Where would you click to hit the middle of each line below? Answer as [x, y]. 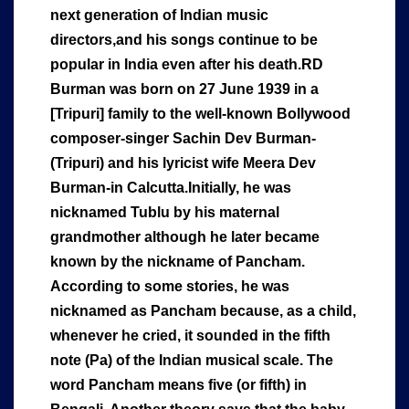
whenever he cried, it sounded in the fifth [190, 336]
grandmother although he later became [185, 237]
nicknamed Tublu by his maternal [165, 213]
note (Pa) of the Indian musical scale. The [192, 361]
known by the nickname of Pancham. [178, 262]
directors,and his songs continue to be [184, 40]
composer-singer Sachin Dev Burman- [183, 139]
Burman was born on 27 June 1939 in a [184, 89]
